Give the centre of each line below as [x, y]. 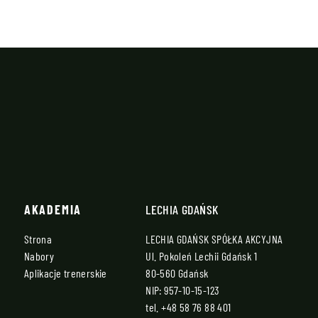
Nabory [39, 256]
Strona [38, 239]
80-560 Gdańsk [177, 273]
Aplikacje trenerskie [65, 273]
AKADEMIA [53, 210]
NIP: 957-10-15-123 [183, 290]
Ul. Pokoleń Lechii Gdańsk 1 [201, 256]
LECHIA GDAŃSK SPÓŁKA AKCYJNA [214, 239]
